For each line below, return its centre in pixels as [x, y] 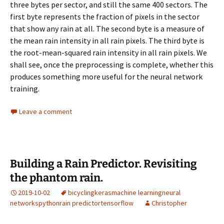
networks [24, 203]
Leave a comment [45, 111]
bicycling [81, 192]
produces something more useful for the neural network [106, 76]
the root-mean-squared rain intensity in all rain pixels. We [108, 52]
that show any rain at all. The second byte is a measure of [107, 28]
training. [25, 88]
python [49, 203]
